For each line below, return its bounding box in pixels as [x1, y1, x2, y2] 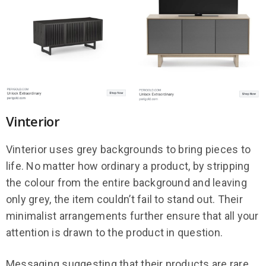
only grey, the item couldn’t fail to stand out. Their [6, 193, 243, 206]
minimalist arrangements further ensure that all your [6, 210, 259, 223]
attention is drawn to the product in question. [6, 226, 223, 239]
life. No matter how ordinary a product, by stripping [6, 160, 250, 173]
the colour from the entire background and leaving [6, 176, 247, 189]
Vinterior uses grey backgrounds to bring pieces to [6, 143, 251, 156]
